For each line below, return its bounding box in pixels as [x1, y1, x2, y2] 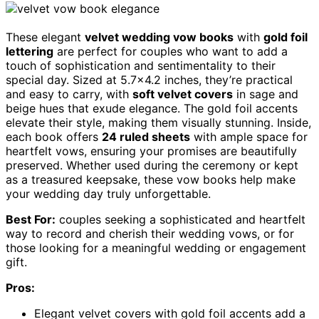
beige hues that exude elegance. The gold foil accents [6, 100, 298, 115]
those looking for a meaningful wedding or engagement [6, 240, 306, 255]
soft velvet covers [132, 86, 233, 101]
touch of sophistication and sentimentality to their [6, 58, 276, 73]
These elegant [6, 29, 85, 44]
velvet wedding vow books [85, 29, 234, 44]
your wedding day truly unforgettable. [6, 186, 211, 201]
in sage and [233, 86, 298, 101]
